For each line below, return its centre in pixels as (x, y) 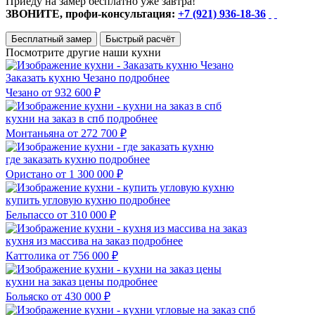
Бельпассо (30, 214)
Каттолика (31, 255)
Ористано (29, 174)
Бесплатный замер (51, 39)
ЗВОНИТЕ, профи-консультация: (92, 13)
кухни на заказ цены (56, 281)
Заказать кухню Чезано (62, 77)
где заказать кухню (52, 159)
